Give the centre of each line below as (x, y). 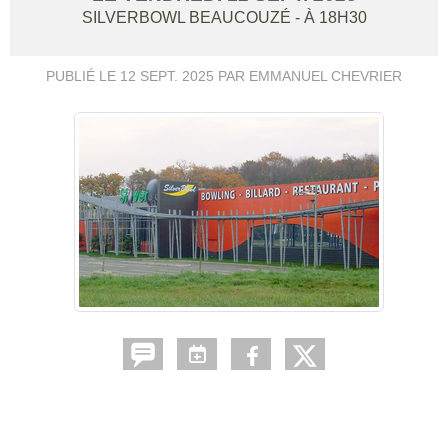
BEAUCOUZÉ (241, 17)
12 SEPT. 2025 (167, 76)
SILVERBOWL (135, 17)
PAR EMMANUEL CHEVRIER (308, 76)
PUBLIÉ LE (83, 76)
